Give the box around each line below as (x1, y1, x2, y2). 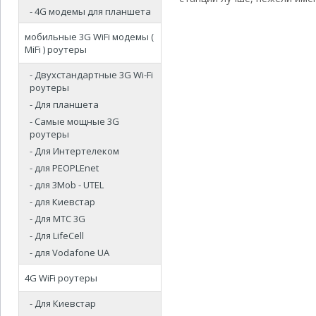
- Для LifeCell (30, 229, 84, 242)
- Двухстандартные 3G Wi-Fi (30, 68, 153, 81)
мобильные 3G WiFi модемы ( (25, 30, 154, 43)
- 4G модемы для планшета (30, 5, 151, 18)
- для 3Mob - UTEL (30, 178, 104, 191)
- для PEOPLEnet (30, 162, 99, 174)
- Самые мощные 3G (30, 115, 119, 128)
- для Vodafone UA (30, 246, 109, 259)
